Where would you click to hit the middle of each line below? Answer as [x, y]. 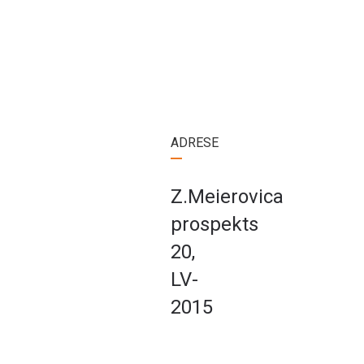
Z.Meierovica [227, 197]
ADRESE [195, 143]
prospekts [214, 225]
